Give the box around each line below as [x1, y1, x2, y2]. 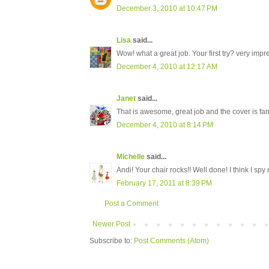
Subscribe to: [89, 237, 134, 246]
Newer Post [92, 220, 130, 229]
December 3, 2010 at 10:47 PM [116, 4, 217, 13]
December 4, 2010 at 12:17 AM [116, 62, 217, 71]
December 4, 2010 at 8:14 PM [116, 121, 213, 130]
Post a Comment [104, 199, 159, 208]
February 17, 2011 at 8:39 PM [116, 179, 212, 188]
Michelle [116, 153, 145, 162]
